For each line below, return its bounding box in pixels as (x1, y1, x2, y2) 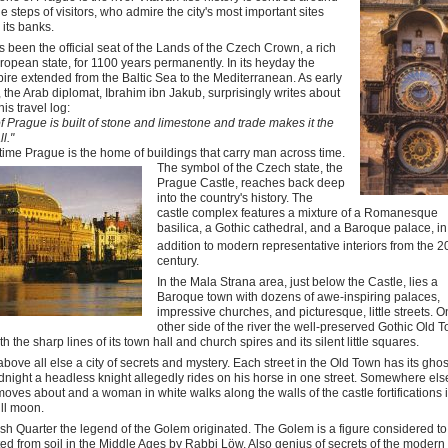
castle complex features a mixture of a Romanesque (157, 206, 438, 220)
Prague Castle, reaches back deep (157, 176, 345, 190)
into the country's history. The (157, 191, 313, 205)
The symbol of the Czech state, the (157, 161, 343, 175)
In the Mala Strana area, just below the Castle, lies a (157, 275, 438, 289)
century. (157, 254, 199, 268)
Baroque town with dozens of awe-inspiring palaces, (157, 290, 440, 304)
